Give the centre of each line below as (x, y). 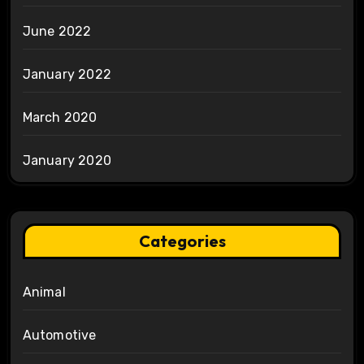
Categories (182, 240)
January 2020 (67, 160)
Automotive (59, 335)
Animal (44, 292)
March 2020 (60, 117)
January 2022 (67, 74)
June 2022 (57, 31)
